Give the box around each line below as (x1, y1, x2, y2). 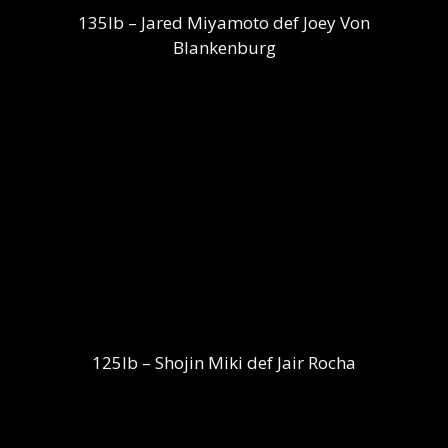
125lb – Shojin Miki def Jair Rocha (92, 350, 356, 374)
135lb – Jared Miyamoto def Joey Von (78, 10, 370, 34)
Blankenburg (172, 35, 276, 59)
